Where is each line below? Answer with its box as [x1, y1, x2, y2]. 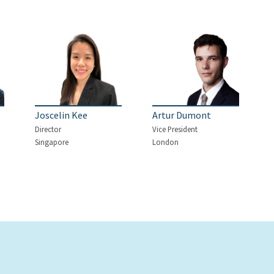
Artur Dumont [152, 109, 211, 121]
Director [34, 124, 61, 134]
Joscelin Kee [34, 109, 87, 121]
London [152, 137, 179, 147]
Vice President [152, 124, 198, 134]
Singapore [34, 137, 68, 147]
